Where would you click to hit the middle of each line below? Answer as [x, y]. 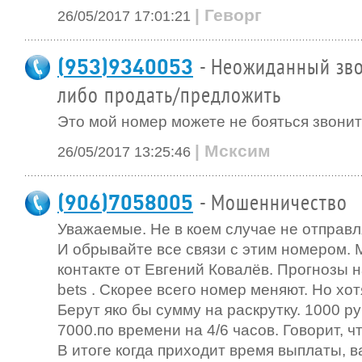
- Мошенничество [274, 204]
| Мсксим [233, 151]
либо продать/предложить [169, 96]
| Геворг [228, 15]
